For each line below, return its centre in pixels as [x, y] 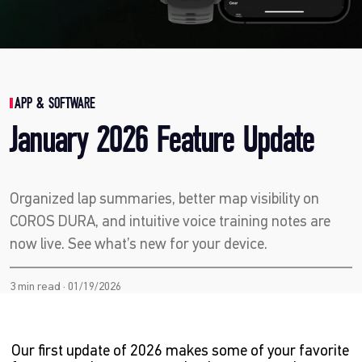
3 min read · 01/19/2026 [65, 287]
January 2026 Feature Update [162, 140]
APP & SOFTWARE [56, 104]
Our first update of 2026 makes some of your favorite [181, 351]
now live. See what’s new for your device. [138, 244]
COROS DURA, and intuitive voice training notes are [170, 221]
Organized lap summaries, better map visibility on [164, 198]
